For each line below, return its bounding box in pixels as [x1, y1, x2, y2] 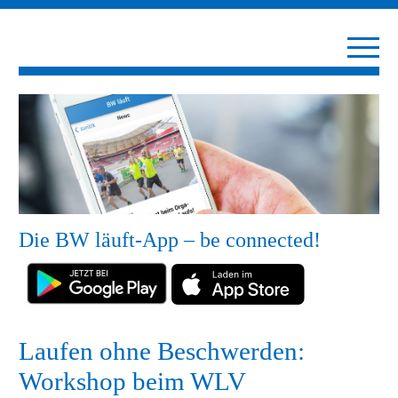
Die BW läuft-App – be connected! [19, 228, 321, 252]
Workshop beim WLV [19, 367, 245, 396]
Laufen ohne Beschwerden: [19, 337, 305, 366]
